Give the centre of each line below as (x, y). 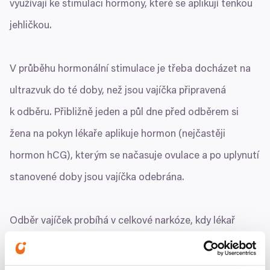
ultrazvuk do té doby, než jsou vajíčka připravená (118, 92)
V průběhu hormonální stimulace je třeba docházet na (130, 70)
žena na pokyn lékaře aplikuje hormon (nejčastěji (118, 135)
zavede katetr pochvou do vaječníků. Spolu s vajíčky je (130, 243)
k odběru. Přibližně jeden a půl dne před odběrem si (124, 113)
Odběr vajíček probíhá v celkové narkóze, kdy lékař (122, 222)
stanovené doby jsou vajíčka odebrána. (97, 178)
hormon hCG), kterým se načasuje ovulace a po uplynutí (134, 157)
